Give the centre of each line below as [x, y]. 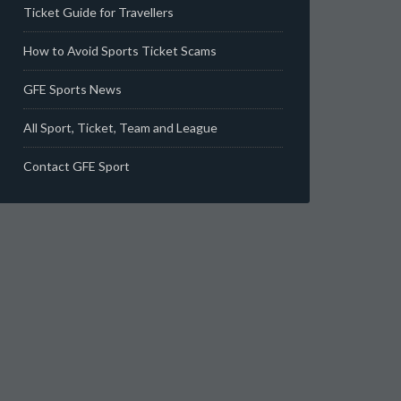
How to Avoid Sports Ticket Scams [120, 51]
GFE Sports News [73, 89]
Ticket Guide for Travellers [98, 12]
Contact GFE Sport [77, 166]
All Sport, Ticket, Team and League [120, 128]
